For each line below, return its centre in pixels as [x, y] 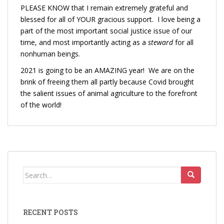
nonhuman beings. [50, 54]
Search [35, 172]
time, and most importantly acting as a [84, 42]
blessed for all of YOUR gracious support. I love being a [110, 19]
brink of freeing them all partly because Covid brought [107, 82]
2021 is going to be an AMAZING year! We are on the [107, 70]
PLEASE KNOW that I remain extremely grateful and [104, 8]
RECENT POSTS [50, 212]
